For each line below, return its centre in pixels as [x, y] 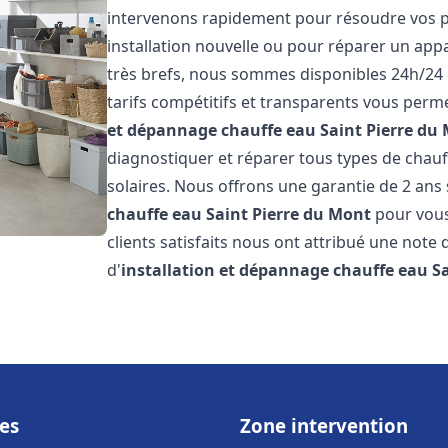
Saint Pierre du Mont [289, 214]
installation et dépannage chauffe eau [275, 270]
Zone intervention [324, 425]
